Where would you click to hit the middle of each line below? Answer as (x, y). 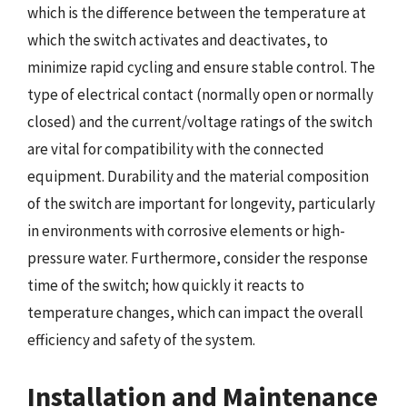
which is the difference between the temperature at (197, 13)
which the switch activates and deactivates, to (178, 40)
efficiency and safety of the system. (141, 340)
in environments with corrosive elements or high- (186, 231)
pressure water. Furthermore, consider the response (198, 258)
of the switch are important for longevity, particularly (201, 203)
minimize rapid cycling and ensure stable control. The (201, 67)
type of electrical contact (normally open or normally (200, 94)
